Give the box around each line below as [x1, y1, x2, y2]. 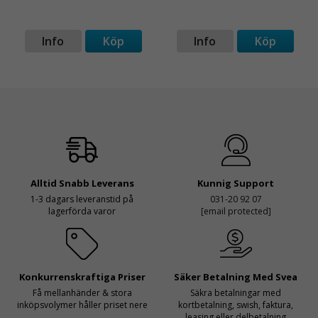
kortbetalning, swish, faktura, [178, 299, 294, 312]
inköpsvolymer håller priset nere [16, 299, 148, 312]
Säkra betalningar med [190, 287, 282, 300]
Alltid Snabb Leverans [30, 177, 134, 190]
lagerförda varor [48, 205, 116, 218]
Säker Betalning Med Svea [174, 270, 298, 284]
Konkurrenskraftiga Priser [18, 270, 146, 284]
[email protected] [200, 205, 271, 218]
